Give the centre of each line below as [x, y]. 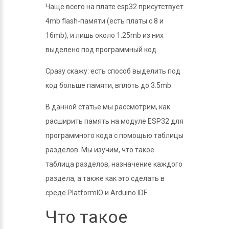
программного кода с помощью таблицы [114, 135]
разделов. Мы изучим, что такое [100, 150]
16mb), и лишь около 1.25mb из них [105, 35]
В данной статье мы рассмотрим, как [108, 107]
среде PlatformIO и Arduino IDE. [97, 193]
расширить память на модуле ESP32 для [114, 121]
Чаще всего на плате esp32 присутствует [114, 7]
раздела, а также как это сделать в [105, 178]
